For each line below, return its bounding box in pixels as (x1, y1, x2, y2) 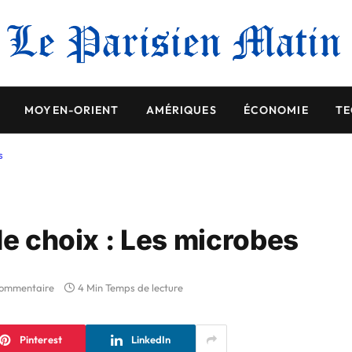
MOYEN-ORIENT (24, 103, 119, 117)
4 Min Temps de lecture (78, 281, 183, 295)
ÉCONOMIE (243, 103, 309, 117)
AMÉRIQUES (145, 103, 217, 117)
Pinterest (20, 332, 62, 346)
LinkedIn (131, 332, 170, 346)
